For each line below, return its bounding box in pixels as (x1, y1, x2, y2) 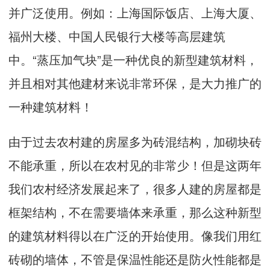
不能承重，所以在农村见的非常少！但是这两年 (8, 156, 262, 174)
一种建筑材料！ (8, 97, 93, 115)
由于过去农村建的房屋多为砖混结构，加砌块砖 (8, 133, 262, 151)
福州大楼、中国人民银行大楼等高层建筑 (8, 27, 225, 45)
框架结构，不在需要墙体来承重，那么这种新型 (8, 203, 262, 221)
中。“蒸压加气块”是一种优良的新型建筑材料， (8, 50, 258, 68)
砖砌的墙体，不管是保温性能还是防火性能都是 (8, 250, 262, 268)
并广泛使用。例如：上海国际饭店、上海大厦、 (8, 3, 262, 21)
